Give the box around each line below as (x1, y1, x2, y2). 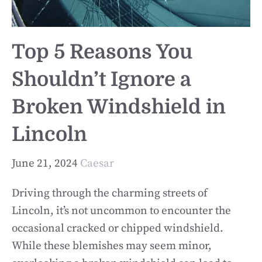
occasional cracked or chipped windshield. (12, 221, 223, 235)
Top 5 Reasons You (12, 40, 192, 63)
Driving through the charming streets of (12, 186, 208, 200)
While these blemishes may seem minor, (12, 239, 212, 253)
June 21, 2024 (12, 156, 78, 170)
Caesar (80, 156, 114, 170)
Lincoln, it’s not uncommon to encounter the (12, 204, 231, 218)
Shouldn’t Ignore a (12, 68, 191, 91)
